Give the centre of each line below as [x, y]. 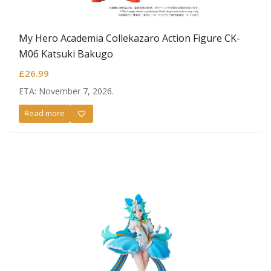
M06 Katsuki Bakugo [66, 54]
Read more [44, 113]
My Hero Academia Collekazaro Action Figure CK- [129, 38]
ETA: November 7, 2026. [66, 91]
